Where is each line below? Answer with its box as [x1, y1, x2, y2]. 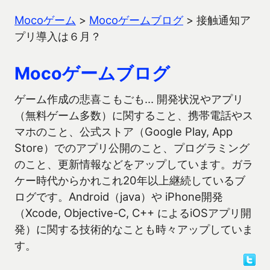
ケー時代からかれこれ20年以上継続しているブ [14, 174, 245, 187]
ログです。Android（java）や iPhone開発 [14, 190, 223, 203]
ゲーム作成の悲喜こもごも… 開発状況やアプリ [14, 92, 243, 105]
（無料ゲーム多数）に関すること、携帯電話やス [14, 108, 253, 122]
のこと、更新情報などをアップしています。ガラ [14, 157, 253, 171]
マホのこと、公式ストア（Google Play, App [14, 125, 233, 138]
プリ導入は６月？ [14, 30, 101, 43]
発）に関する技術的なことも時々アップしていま [14, 222, 253, 236]
